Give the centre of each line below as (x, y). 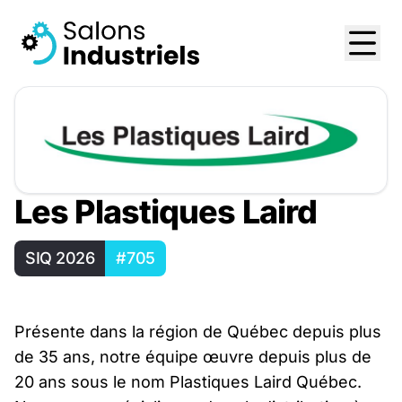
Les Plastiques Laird (166, 211)
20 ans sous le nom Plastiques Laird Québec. (188, 381)
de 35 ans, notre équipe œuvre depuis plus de (193, 356)
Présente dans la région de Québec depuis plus (198, 331)
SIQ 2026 (60, 258)
